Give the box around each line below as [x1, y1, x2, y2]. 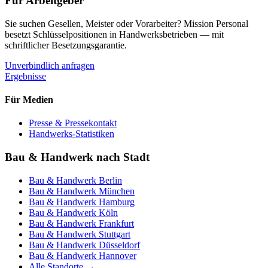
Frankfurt [99, 218, 134, 229]
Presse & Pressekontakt [29, 118, 117, 129]
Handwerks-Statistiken [29, 129, 114, 139]
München [99, 185, 135, 196]
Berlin [99, 175, 122, 185]
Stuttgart [99, 229, 130, 239]
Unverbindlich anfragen [5, 60, 95, 71]
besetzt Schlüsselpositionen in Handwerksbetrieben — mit [5, 29, 224, 39]
